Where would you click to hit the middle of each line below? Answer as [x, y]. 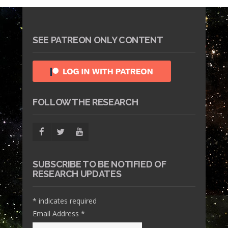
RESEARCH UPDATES [77, 174]
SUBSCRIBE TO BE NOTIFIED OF [99, 164]
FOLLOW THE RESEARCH [85, 102]
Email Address [57, 213]
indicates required [67, 201]
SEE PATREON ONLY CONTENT [98, 40]
